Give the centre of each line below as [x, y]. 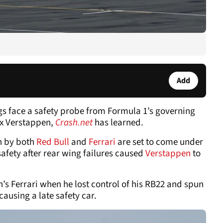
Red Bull [52, 142]
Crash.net [74, 122]
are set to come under [160, 142]
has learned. [119, 122]
